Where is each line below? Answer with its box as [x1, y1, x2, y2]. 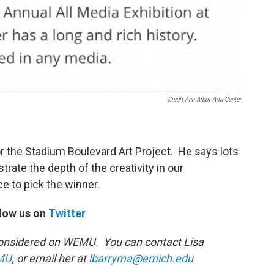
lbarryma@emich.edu [89, 251, 193, 265]
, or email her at [12, 251, 89, 265]
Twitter [48, 206, 86, 220]
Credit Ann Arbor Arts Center [168, 95, 241, 103]
